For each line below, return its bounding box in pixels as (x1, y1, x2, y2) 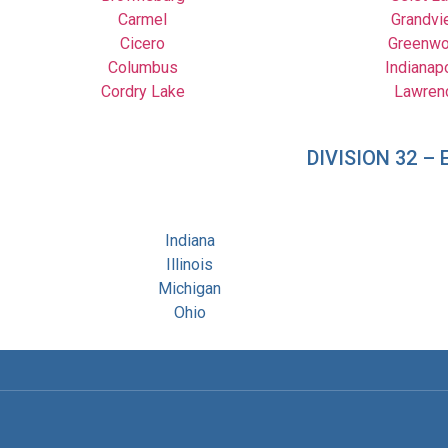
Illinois (166, 255, 214, 275)
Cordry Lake (100, 81, 185, 101)
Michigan (158, 279, 222, 299)
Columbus (107, 57, 178, 77)
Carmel (118, 9, 167, 29)
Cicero (120, 33, 165, 53)
